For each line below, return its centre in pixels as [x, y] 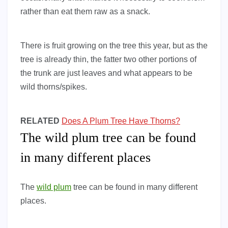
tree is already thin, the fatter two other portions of [108, 60]
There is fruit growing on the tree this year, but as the [114, 46]
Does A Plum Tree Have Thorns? [121, 121]
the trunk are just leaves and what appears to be [106, 73]
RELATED [40, 121]
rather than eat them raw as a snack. [85, 12]
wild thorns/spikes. [54, 87]
